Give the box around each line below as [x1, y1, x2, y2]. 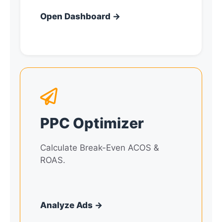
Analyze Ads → [40, 200, 103, 210]
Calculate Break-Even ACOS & [40, 143, 159, 153]
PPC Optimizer [40, 114, 144, 132]
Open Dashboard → [40, 11, 120, 21]
